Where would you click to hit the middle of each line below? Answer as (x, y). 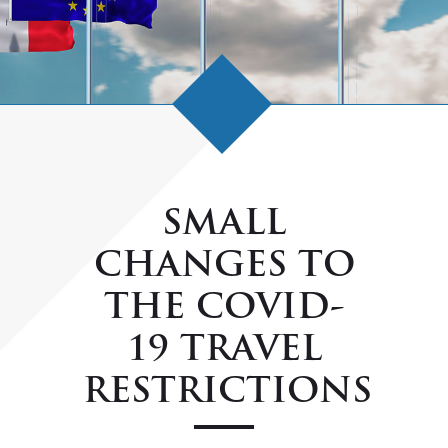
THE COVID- (224, 309)
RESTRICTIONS (228, 393)
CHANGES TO (224, 267)
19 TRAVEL (224, 351)
